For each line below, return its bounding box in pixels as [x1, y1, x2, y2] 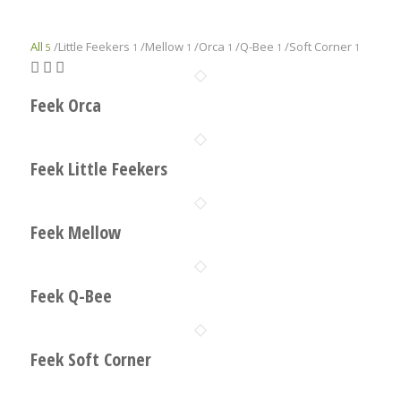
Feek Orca [30, 93, 101, 118]
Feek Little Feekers [30, 157, 167, 182]
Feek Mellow [30, 220, 121, 245]
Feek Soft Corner [30, 347, 151, 372]
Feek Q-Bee [30, 284, 112, 309]
